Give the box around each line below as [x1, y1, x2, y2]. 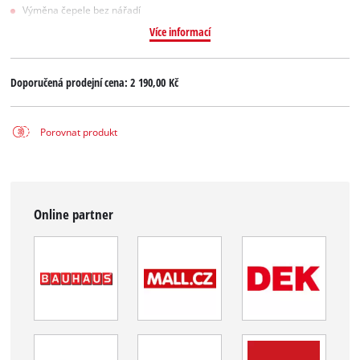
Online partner [34, 204, 114, 223]
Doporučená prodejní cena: [10, 75, 131, 91]
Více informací [149, 23, 211, 39]
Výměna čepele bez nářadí [22, 3, 141, 16]
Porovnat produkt [39, 125, 117, 138]
